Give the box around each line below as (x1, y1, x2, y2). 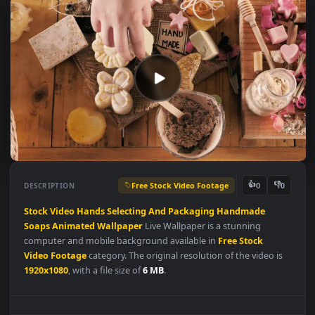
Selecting (119, 263, 163, 277)
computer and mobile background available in (27, 296, 243, 310)
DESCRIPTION (27, 235, 84, 247)
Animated (58, 279, 106, 293)
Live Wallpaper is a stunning (158, 279, 290, 293)
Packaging (186, 263, 239, 277)
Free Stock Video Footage (146, 234, 255, 247)
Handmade (240, 263, 295, 277)
